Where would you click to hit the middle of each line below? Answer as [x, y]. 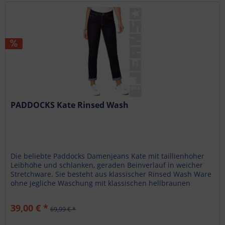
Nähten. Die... [34, 192]
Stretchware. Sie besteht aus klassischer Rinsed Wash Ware [111, 174]
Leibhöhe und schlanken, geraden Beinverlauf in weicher [107, 165]
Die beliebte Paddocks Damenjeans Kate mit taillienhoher [108, 156]
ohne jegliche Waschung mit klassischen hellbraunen [101, 183]
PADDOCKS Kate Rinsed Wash [70, 105]
